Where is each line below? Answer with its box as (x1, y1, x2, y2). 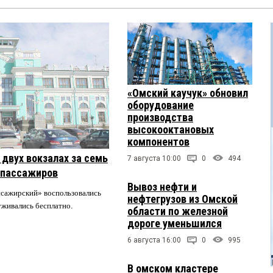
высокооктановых (127, 123, 214, 136)
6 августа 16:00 (127, 236, 181, 245)
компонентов (127, 135, 190, 149)
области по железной (127, 205, 228, 218)
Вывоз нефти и (127, 180, 197, 194)
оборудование (127, 99, 194, 112)
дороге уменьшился (127, 217, 222, 230)
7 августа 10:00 (127, 154, 181, 163)
